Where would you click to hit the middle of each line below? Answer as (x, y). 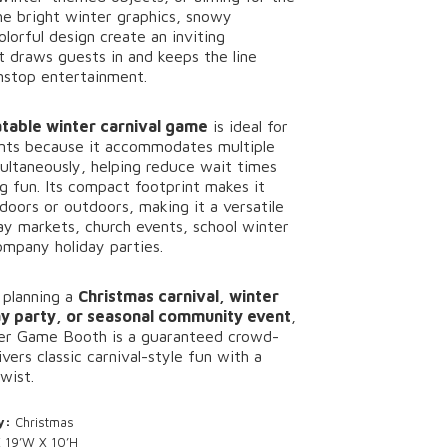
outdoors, (102, 206)
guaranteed (185, 336)
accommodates (162, 146)
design (75, 36)
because (57, 146)
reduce (173, 166)
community (203, 316)
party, (40, 316)
